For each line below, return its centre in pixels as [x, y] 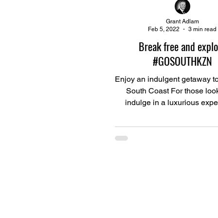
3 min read [203, 29]
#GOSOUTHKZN [182, 61]
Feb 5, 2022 [164, 29]
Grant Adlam [182, 21]
